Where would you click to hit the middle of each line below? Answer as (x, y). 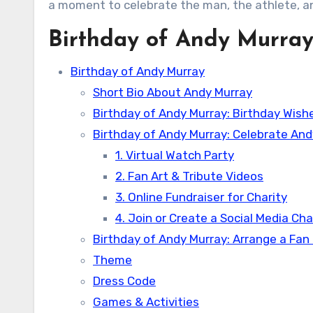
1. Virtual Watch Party (175, 155)
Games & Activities (146, 302)
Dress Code (124, 281)
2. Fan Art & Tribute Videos (189, 176)
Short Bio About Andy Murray (173, 92)
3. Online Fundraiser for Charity (201, 197)
